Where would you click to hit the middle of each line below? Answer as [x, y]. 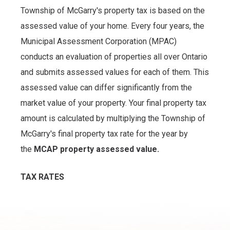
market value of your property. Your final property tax [113, 103]
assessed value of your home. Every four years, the [112, 26]
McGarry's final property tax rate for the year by [104, 133]
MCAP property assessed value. [97, 149]
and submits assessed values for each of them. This [115, 72]
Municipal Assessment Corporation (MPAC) [99, 41]
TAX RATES [42, 177]
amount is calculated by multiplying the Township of [113, 118]
